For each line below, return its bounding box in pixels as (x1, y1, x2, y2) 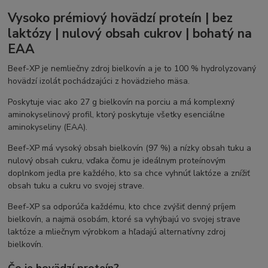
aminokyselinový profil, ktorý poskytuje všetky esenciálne (8, 109, 226, 121)
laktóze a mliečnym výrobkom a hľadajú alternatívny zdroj (8, 226, 226, 238)
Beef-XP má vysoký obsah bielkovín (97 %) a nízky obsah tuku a (8, 142, 252, 154)
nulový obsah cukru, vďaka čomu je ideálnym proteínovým (8, 155, 226, 167)
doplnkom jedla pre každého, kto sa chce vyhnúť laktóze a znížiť (8, 167, 251, 179)
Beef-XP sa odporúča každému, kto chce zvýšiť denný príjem (8, 201, 236, 213)
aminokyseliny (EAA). (8, 121, 88, 133)
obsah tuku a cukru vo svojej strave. (8, 180, 145, 192)
